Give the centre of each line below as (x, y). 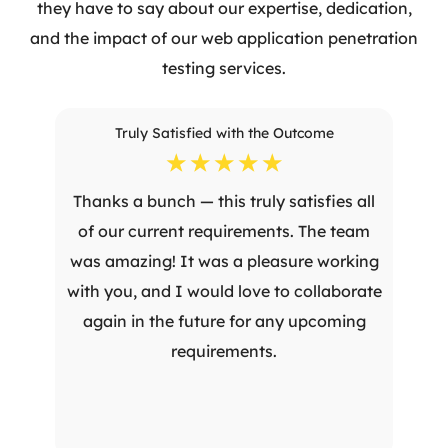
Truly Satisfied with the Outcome (224, 133)
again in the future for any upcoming (224, 321)
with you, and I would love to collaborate (224, 291)
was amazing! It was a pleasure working (224, 261)
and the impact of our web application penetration (224, 38)
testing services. (224, 68)
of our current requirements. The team (224, 231)
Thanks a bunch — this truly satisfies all (224, 201)
